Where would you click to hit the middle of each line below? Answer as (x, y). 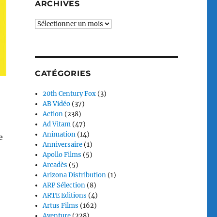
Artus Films (61, 206)
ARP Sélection (64, 185)
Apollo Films (62, 155)
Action (53, 114)
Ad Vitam (57, 124)
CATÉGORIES (63, 73)
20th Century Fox (70, 94)
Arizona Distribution (75, 175)
